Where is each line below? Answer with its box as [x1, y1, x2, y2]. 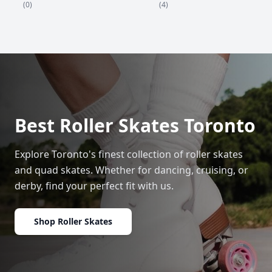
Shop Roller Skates [34, 216, 112, 228]
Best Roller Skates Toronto [15, 113, 256, 138]
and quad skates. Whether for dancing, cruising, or [15, 163, 248, 177]
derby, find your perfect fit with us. [15, 179, 174, 193]
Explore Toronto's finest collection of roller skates [15, 148, 243, 161]
